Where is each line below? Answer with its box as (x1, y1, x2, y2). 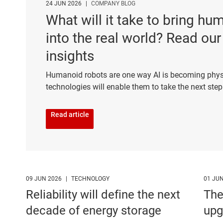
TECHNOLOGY (71, 175, 110, 183)
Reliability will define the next (26, 188, 180, 202)
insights (46, 47, 94, 64)
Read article (50, 110, 89, 118)
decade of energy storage (26, 204, 161, 218)
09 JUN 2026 (26, 175, 62, 183)
